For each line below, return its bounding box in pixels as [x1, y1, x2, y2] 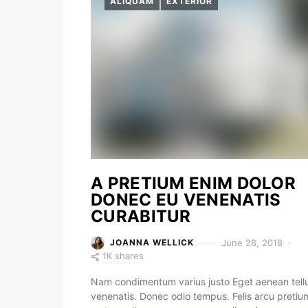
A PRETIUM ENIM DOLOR [91, 173, 296, 193]
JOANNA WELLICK [110, 237, 194, 247]
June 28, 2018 [221, 236, 283, 248]
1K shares [102, 250, 144, 261]
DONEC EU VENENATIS [91, 190, 281, 210]
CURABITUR [91, 206, 191, 226]
